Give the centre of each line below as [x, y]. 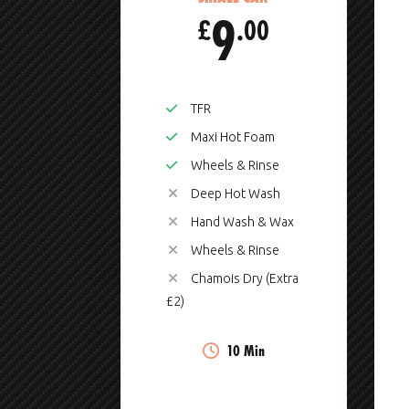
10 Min [245, 351]
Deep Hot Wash [234, 194]
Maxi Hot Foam [231, 137]
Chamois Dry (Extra [243, 279]
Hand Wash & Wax [241, 222]
